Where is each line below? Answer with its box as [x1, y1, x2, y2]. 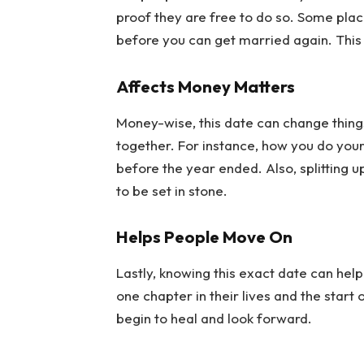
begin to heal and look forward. [115, 309, 312, 327]
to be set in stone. [115, 181, 227, 199]
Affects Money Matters [115, 76, 295, 97]
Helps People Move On [115, 226, 292, 248]
